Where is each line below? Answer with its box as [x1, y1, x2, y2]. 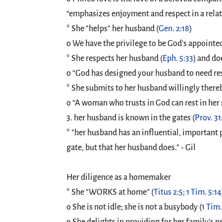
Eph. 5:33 [163, 54, 194, 63]
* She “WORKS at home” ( [66, 188, 154, 197]
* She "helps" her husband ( [66, 24, 159, 33]
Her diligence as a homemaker [66, 173, 171, 182]
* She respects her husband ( [66, 54, 163, 63]
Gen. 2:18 [159, 24, 190, 33]
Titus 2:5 [154, 188, 183, 197]
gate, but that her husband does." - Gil [66, 143, 196, 152]
